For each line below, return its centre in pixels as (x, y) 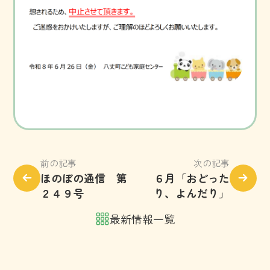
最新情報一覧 (142, 218)
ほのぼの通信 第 (84, 177)
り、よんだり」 (191, 193)
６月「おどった (191, 177)
